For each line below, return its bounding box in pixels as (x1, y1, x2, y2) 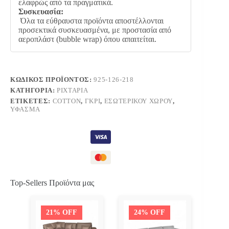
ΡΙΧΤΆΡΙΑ (57, 86, 88, 94)
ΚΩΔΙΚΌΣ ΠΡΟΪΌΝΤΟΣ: (10, 75, 94, 83)
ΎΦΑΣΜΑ (10, 105, 40, 113)
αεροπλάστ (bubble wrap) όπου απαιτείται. (18, 34, 156, 43)
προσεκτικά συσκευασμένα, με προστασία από (18, 25, 171, 34)
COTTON (52, 97, 81, 105)
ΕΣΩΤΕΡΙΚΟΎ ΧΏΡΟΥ (104, 97, 173, 105)
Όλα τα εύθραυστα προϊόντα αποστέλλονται (18, 16, 164, 25)
